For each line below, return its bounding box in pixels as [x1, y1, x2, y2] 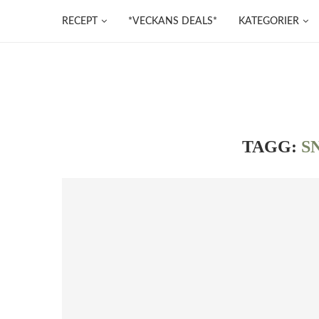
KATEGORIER [239, 16, 299, 26]
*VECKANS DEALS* [128, 16, 217, 26]
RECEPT [62, 16, 98, 26]
